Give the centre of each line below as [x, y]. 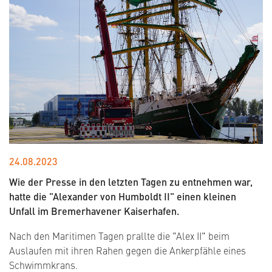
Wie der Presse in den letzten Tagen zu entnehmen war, [131, 182]
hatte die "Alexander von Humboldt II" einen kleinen [123, 197]
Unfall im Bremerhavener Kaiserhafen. [94, 211]
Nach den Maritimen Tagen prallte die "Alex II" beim [119, 236]
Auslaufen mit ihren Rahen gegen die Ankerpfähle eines [127, 250]
